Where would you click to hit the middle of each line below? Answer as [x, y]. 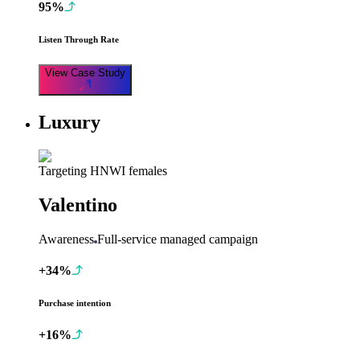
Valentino [78, 205]
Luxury [70, 123]
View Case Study [85, 73]
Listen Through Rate [79, 40]
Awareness [66, 239]
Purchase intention [75, 303]
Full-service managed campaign [178, 239]
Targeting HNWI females [103, 171]
